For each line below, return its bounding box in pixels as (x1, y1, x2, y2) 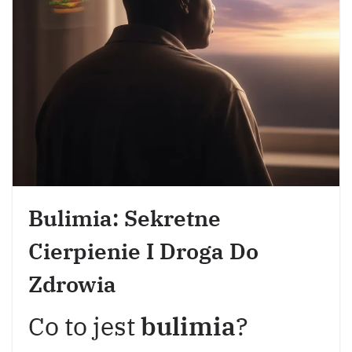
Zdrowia (28, 269, 116, 299)
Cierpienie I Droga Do (28, 236, 258, 266)
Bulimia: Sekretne (28, 203, 221, 233)
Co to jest (28, 310, 141, 343)
